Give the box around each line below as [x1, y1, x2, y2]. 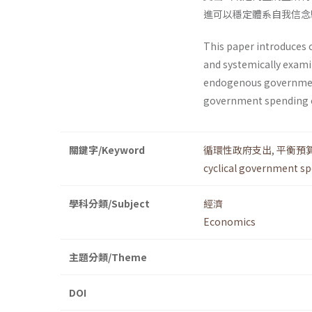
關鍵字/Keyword [69, 143, 145, 157]
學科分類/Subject [69, 196, 150, 211]
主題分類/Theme [69, 250, 147, 265]
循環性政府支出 [203, 143, 272, 157]
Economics [203, 214, 256, 229]
